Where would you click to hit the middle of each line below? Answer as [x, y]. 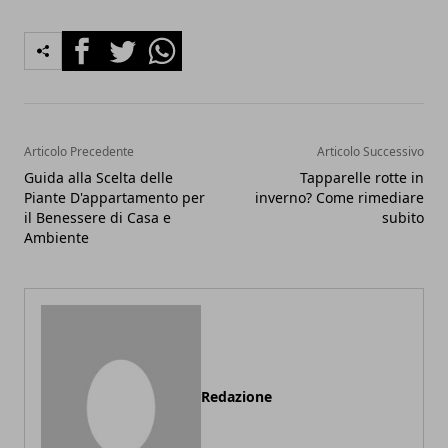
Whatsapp [179, 42]
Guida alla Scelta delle [98, 178]
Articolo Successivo [370, 152]
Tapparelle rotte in [362, 178]
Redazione [236, 397]
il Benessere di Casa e [97, 218]
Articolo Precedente [79, 152]
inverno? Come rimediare [339, 198]
